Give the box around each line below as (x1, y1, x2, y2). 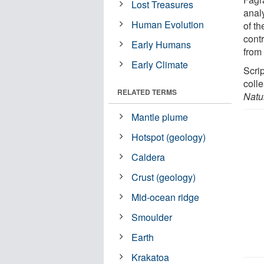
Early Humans (131, 37, 192, 51)
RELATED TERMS (117, 86, 177, 97)
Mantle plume (131, 110, 189, 124)
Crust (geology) (131, 170, 196, 184)
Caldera (131, 150, 166, 164)
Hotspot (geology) (131, 130, 206, 144)
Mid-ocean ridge (131, 190, 200, 204)
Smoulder (131, 210, 173, 224)
